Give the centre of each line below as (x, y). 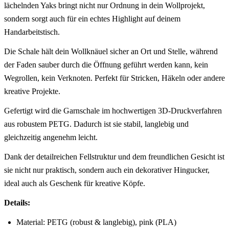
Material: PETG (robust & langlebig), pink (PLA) (96, 222)
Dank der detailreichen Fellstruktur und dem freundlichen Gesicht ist (114, 156)
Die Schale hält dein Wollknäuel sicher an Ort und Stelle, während (111, 51)
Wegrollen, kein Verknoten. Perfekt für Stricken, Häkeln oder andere (114, 78)
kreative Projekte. (32, 91)
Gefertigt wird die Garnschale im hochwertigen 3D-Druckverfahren (113, 110)
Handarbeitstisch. (32, 32)
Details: (17, 202)
